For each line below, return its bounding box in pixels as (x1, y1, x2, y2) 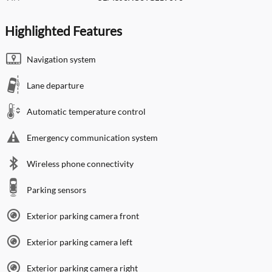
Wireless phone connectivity (27, 158, 134, 169)
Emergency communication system (27, 132, 158, 143)
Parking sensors (27, 184, 86, 195)
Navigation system (27, 53, 96, 64)
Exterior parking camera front (27, 210, 139, 221)
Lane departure (27, 80, 84, 90)
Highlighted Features (5, 22, 122, 38)
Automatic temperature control (27, 106, 146, 117)
